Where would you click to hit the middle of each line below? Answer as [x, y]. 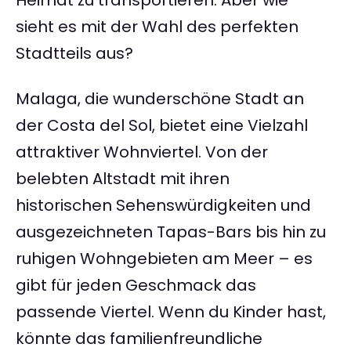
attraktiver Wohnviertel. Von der [142, 152]
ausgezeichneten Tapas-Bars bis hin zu [171, 232]
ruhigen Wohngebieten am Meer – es [164, 259]
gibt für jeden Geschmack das [136, 286]
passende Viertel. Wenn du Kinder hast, [171, 312]
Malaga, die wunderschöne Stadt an [160, 99]
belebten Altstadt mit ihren [123, 179]
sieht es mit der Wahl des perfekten [157, 27]
